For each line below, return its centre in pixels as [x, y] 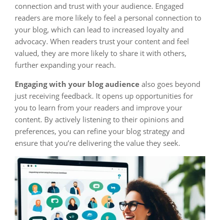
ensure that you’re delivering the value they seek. [97, 143]
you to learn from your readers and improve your [98, 108]
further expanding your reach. [65, 65]
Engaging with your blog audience [77, 84]
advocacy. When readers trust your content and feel [102, 41]
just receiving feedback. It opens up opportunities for [104, 96]
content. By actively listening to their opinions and [99, 119]
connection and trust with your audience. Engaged [99, 6]
